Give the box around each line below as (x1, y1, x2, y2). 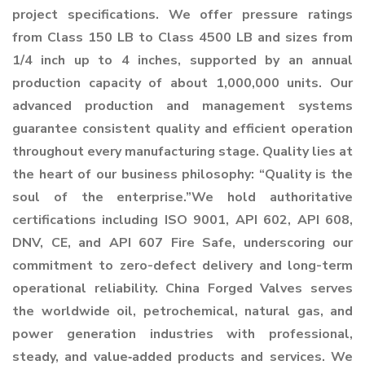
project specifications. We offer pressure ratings (12, 6, 353, 24)
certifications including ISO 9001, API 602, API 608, (12, 211, 353, 229)
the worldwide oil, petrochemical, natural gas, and (12, 302, 353, 320)
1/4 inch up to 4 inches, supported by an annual (12, 51, 353, 69)
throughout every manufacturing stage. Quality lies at (12, 143, 353, 161)
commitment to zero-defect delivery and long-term (12, 257, 353, 275)
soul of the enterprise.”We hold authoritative (12, 188, 353, 206)
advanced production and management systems (12, 97, 353, 115)
